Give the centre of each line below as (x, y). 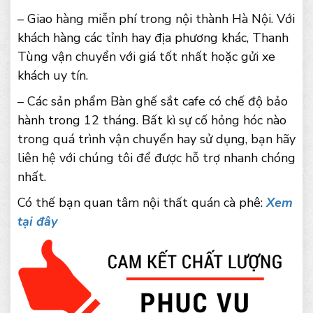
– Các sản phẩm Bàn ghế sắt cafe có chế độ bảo (153, 101)
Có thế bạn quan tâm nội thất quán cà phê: (142, 202)
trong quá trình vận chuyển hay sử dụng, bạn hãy (156, 139)
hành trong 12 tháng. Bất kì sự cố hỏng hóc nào (152, 120)
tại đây (37, 221)
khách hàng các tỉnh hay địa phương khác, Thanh (153, 37)
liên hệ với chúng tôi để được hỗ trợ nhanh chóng (156, 158)
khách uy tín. (53, 75)
